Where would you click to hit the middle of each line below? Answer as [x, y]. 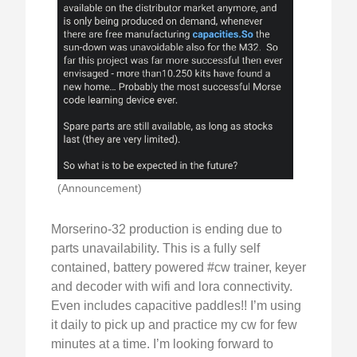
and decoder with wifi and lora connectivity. [172, 287]
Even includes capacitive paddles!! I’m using [176, 306]
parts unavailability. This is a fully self [155, 249]
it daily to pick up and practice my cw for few [174, 325]
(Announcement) [100, 188]
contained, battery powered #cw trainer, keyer [178, 268]
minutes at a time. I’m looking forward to [162, 344]
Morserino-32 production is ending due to [167, 229]
